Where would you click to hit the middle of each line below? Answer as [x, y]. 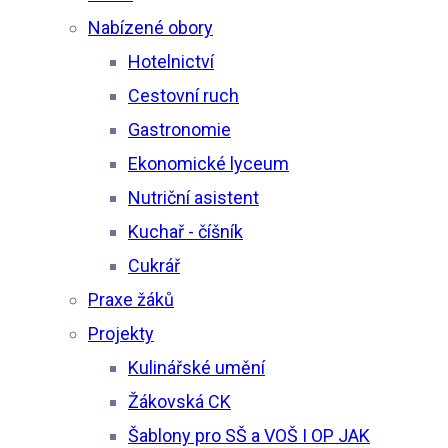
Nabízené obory [150, 27]
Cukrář [154, 265]
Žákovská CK [179, 401]
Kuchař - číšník [185, 231]
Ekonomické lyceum [208, 163]
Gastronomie [179, 129]
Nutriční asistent [193, 197]
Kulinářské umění [196, 367]
